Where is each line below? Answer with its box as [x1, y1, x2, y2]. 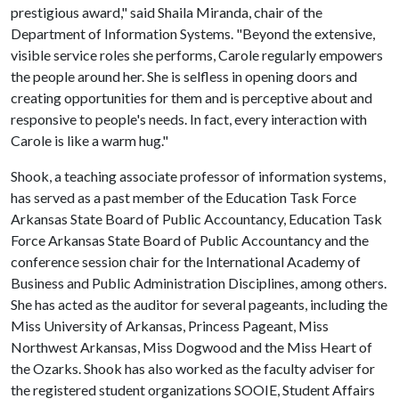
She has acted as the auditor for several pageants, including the [11, 296, 387, 313]
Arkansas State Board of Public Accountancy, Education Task [11, 210, 382, 227]
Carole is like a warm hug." [11, 132, 168, 149]
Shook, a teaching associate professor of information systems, [11, 167, 386, 184]
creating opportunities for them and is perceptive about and [11, 89, 372, 106]
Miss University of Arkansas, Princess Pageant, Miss [11, 317, 329, 334]
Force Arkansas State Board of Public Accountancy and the [11, 232, 369, 248]
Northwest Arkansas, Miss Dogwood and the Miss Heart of [11, 338, 372, 355]
